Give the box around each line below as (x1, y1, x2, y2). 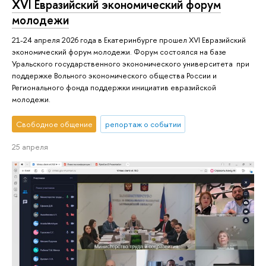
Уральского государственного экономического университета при (12, 58, 249, 69)
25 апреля (12, 141, 48, 153)
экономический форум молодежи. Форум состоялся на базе (12, 46, 226, 57)
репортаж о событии (104, 119, 181, 130)
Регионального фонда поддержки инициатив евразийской (12, 81, 216, 93)
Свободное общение (15, 119, 93, 130)
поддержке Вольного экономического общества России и (12, 69, 217, 81)
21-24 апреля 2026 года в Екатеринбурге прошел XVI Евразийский (12, 34, 246, 45)
